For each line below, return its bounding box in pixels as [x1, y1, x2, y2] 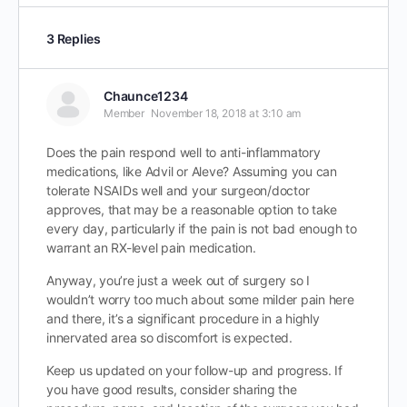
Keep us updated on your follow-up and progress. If [46, 362, 343, 378]
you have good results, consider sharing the [46, 382, 297, 397]
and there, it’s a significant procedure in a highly [46, 311, 320, 326]
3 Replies [46, 30, 101, 46]
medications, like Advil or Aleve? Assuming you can [46, 164, 337, 179]
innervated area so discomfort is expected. [46, 330, 293, 345]
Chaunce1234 [104, 88, 188, 104]
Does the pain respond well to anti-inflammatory [46, 144, 321, 160]
